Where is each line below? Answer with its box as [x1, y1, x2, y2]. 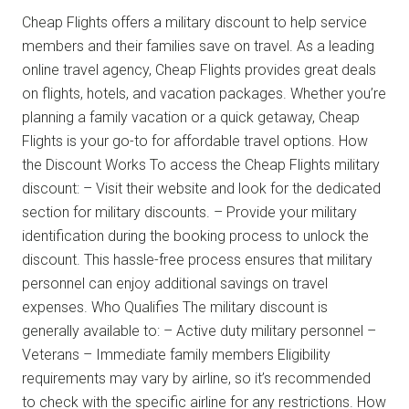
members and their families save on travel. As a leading [22, 37, 374, 55]
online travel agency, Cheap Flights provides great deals [22, 60, 376, 79]
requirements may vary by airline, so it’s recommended [22, 369, 371, 387]
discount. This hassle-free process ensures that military [22, 250, 372, 268]
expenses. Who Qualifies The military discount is [22, 298, 328, 316]
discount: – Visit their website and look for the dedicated [22, 179, 381, 197]
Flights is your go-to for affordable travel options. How [22, 131, 368, 150]
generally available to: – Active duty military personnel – [22, 321, 376, 340]
